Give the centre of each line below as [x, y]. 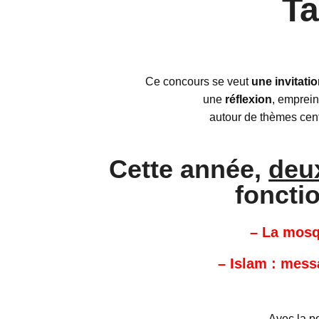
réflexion [249, 99]
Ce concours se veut [199, 81]
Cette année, [189, 169]
